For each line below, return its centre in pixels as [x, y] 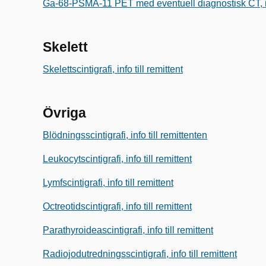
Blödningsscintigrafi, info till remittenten [125, 135]
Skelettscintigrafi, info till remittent [113, 69]
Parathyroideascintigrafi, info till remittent [128, 230]
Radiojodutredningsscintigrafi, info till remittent [140, 254]
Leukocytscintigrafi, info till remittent [117, 159]
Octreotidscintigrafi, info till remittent [117, 206]
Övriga [64, 113]
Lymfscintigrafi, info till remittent [108, 183]
